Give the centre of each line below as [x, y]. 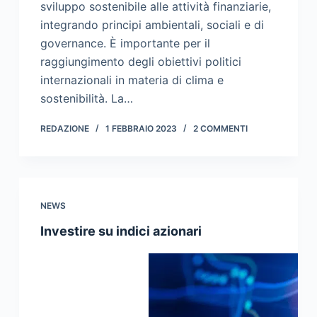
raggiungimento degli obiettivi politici [140, 62]
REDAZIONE [64, 129]
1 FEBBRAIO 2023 [141, 129]
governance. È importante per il [125, 44]
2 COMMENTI [220, 129]
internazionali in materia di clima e [132, 80]
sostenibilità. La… [86, 99]
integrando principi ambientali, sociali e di [152, 25]
